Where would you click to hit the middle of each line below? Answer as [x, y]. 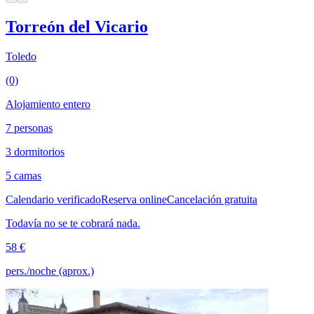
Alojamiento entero [48, 104]
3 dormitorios [35, 152]
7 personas [29, 128]
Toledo [21, 57]
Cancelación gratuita [212, 200]
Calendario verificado [53, 200]
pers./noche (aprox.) [50, 271]
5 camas [23, 176]
